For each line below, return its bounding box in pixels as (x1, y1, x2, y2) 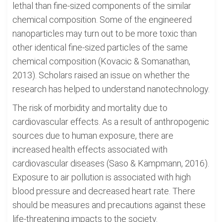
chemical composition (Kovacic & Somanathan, (12, 56, 190, 66)
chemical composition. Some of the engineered (12, 14, 192, 25)
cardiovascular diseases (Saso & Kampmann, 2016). (12, 158, 209, 168)
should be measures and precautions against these (12, 200, 206, 210)
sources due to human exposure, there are (12, 130, 173, 141)
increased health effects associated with (12, 144, 167, 155)
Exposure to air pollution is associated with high (12, 172, 191, 182)
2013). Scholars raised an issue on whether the (12, 70, 190, 80)
